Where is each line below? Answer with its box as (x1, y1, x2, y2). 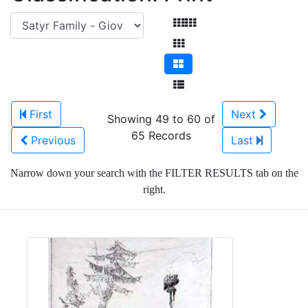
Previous (31, 133, 76, 147)
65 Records (131, 129, 191, 142)
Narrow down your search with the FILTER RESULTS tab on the (10, 167, 298, 179)
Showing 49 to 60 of (107, 112, 215, 126)
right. (142, 184, 166, 195)
